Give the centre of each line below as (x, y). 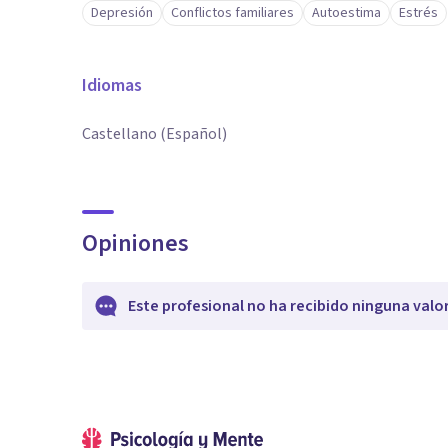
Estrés (418, 13)
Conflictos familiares (232, 13)
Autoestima (346, 13)
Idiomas (112, 85)
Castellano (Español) (154, 134)
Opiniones (135, 243)
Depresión (122, 13)
